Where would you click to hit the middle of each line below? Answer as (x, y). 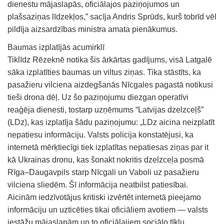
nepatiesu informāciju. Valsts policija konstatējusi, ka (100, 135)
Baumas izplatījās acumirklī (56, 47)
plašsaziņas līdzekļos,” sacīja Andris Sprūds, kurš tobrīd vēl (112, 17)
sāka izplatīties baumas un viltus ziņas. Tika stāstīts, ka (104, 72)
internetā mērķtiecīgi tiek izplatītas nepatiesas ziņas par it (108, 147)
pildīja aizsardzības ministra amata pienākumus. (92, 29)
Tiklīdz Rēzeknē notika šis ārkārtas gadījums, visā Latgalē (110, 60)
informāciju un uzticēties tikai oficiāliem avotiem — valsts (108, 210)
